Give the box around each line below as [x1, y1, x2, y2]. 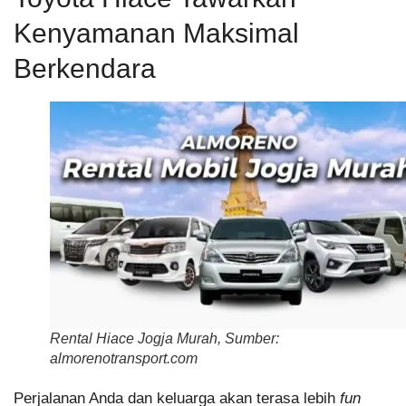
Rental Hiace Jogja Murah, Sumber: [50, 330, 279, 346]
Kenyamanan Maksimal [14, 17, 299, 48]
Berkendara [14, 53, 156, 83]
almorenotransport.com [50, 350, 198, 366]
